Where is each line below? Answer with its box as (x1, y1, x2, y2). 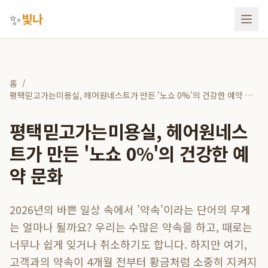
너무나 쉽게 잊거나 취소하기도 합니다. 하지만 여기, (10, 236, 247, 252)
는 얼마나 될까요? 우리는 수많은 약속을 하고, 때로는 (10, 219, 252, 234)
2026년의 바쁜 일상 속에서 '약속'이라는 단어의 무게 (10, 202, 251, 217)
